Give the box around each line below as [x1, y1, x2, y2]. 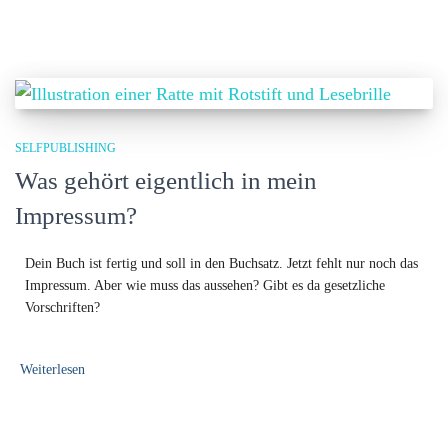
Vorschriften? [25, 299, 100, 315]
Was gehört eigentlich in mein [15, 166, 317, 194]
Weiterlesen [20, 361, 85, 377]
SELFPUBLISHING [15, 140, 116, 155]
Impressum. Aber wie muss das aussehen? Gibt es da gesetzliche [25, 277, 385, 293]
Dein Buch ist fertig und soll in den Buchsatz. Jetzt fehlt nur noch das [25, 255, 418, 271]
